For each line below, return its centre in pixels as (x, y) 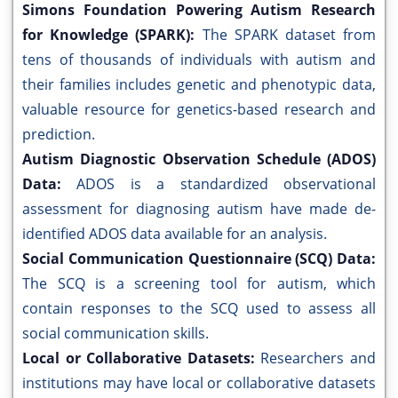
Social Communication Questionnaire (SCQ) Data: (199, 259)
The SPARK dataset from (289, 35)
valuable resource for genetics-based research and (199, 110)
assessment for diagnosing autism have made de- (199, 209)
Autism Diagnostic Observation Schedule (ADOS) (199, 159)
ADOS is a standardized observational (227, 184)
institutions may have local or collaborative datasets (199, 383)
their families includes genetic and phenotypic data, (199, 85)
